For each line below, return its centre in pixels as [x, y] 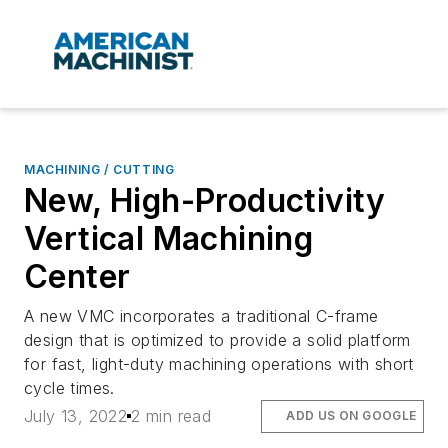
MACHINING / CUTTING [99, 170]
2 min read [171, 416]
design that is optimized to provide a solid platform [217, 340]
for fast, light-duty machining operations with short [219, 364]
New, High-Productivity [205, 201]
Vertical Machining [169, 239]
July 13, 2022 [76, 416]
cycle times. [69, 388]
